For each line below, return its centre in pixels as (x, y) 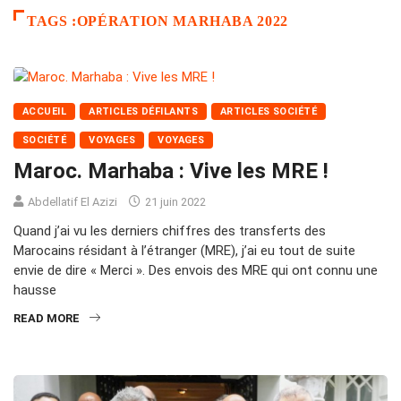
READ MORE (47, 319)
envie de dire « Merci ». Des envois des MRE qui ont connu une (196, 271)
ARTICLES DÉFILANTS (144, 112)
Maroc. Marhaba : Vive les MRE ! (171, 171)
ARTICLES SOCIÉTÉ (269, 112)
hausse (35, 290)
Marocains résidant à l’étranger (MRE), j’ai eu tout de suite (184, 251)
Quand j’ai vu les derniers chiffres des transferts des (170, 231)
